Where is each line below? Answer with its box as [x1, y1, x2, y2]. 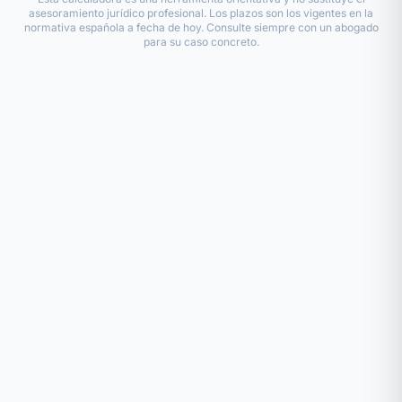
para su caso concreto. [143, 35, 259, 48]
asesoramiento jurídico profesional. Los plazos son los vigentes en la [29, 6, 373, 20]
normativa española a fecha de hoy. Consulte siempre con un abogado [23, 21, 379, 34]
